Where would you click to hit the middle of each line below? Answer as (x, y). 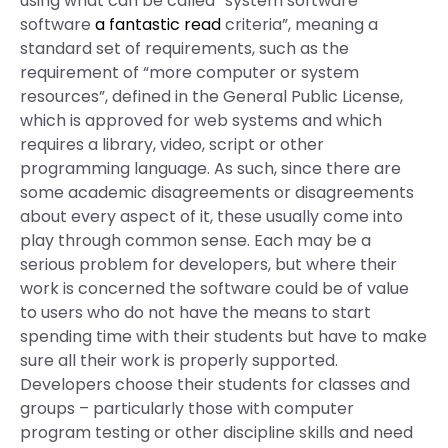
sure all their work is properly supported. (179, 360)
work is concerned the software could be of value (214, 288)
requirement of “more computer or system (189, 72)
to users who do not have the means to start (195, 312)
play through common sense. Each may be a (195, 240)
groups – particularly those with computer (187, 408)
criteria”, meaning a (299, 24)
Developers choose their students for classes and (215, 384)
